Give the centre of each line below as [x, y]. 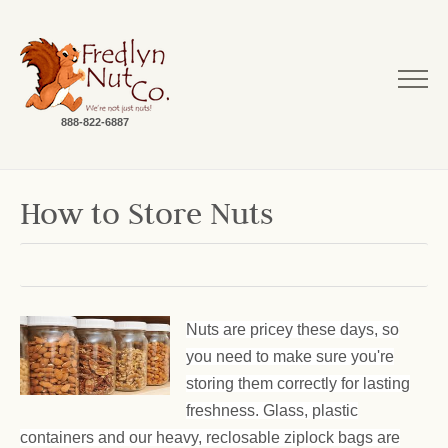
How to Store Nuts [146, 218]
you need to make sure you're [290, 356]
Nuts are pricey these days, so [292, 329]
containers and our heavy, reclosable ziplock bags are [210, 437]
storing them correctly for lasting [298, 383]
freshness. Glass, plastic [272, 410]
